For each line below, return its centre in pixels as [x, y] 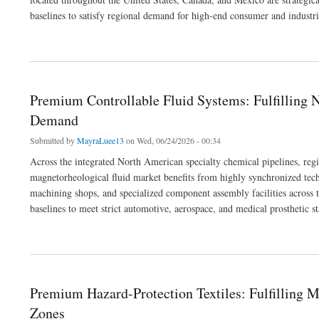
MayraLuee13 [100, 141]
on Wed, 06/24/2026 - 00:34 [172, 141]
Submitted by [53, 141]
